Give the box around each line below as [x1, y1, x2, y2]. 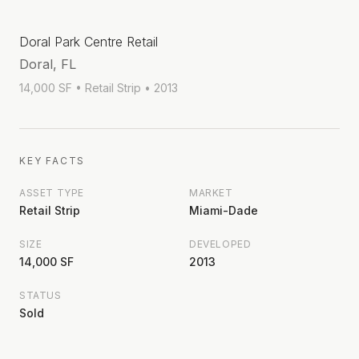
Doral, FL [19, 55, 76, 72]
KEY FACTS [19, 154, 86, 167]
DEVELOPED [189, 237, 252, 250]
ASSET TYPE [19, 186, 84, 199]
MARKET [189, 186, 233, 199]
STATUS [19, 288, 62, 301]
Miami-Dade [189, 203, 258, 217]
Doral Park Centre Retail [19, 33, 158, 50]
